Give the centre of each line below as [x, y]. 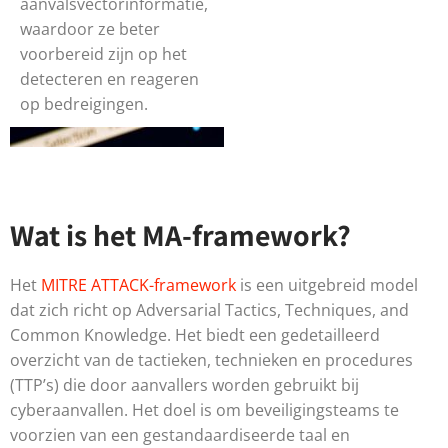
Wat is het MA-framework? [180, 235]
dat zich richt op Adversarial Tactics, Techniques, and [209, 310]
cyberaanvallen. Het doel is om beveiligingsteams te [204, 410]
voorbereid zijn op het [103, 54]
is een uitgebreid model [327, 285]
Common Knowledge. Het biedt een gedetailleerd [195, 335]
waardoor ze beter [90, 29]
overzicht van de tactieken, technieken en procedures [211, 360]
